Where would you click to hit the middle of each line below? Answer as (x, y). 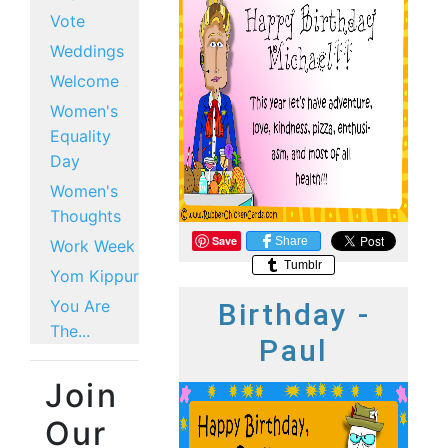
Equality (80, 136)
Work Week (92, 246)
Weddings (87, 51)
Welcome (84, 81)
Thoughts (85, 216)
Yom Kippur (94, 276)
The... (70, 331)
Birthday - (293, 314)
